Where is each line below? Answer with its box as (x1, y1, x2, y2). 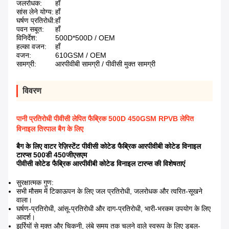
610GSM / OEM (55, 51, 106, 60)
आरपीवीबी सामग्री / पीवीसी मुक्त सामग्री (55, 60, 155, 68)
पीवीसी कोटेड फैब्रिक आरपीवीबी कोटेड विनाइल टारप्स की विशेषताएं (16, 159, 185, 168)
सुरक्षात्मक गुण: (16, 178, 54, 187)
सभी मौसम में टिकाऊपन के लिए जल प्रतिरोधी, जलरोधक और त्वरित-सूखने (16, 187, 202, 196)
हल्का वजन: (16, 42, 47, 51)
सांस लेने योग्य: (16, 8, 54, 16)
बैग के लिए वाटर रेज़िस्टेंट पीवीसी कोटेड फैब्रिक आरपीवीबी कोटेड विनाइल (16, 142, 201, 151)
